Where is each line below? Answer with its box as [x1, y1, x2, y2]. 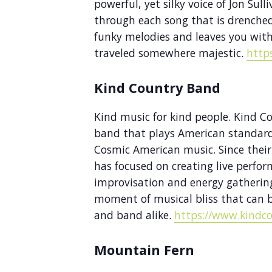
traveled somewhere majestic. [94, 46, 246, 61]
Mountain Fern [94, 240, 194, 259]
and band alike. [94, 207, 174, 222]
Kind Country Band [94, 79, 224, 97]
